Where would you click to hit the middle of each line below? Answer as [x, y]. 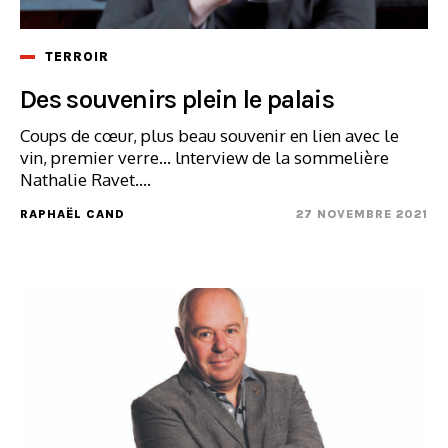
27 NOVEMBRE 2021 [362, 213]
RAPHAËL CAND [72, 213]
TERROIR [77, 56]
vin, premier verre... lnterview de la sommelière [204, 157]
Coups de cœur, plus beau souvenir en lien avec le [209, 135]
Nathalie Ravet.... [85, 179]
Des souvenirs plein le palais [177, 99]
